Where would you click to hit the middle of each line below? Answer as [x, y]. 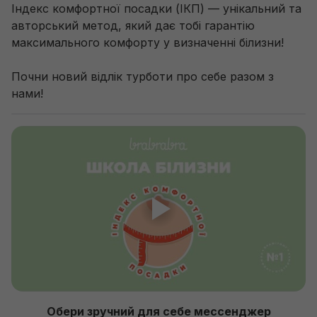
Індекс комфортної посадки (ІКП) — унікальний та [156, 8]
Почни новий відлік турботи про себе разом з [143, 76]
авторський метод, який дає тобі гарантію [133, 25]
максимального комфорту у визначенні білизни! [149, 42]
